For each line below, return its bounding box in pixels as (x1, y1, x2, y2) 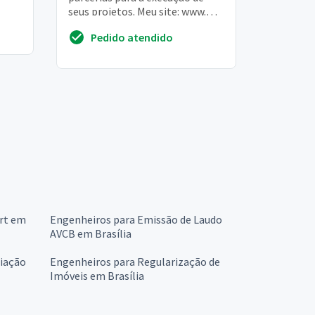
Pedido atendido (91, 30, 173, 44)
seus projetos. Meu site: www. (68, 4, 206, 19)
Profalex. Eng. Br (68, 18, 148, 33)
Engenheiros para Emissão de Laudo (50, 212, 222, 226)
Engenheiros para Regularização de (50, 254, 220, 269)
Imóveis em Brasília (50, 268, 144, 283)
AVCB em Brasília (50, 226, 131, 240)
